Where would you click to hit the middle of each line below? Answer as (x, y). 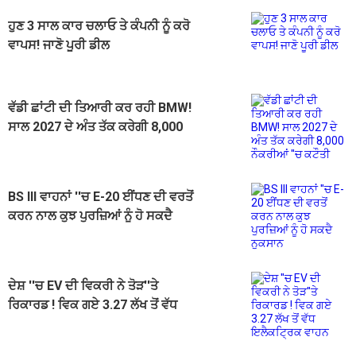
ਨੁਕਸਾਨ (27, 234)
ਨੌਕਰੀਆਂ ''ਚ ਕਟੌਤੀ (54, 145)
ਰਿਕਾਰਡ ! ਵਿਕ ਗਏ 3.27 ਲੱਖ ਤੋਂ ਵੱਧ (93, 304)
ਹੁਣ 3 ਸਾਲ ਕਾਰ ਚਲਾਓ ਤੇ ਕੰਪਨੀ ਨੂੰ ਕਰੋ (99, 25)
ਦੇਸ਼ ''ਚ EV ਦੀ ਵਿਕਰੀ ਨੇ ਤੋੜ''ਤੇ (83, 285)
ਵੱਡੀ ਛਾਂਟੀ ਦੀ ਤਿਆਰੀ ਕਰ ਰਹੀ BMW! (100, 107)
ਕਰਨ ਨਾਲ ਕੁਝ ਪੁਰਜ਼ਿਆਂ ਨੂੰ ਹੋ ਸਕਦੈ (90, 215)
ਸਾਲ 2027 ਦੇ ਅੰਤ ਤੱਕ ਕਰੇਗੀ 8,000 (95, 126)
